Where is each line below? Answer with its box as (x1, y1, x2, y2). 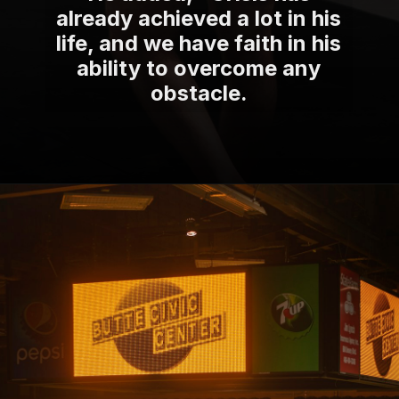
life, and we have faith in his (56, 29, 342, 56)
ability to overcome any (77, 54, 322, 81)
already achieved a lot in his (56, 4, 342, 31)
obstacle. (150, 79, 248, 106)
